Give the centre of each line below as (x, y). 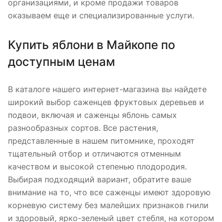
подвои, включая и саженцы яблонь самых (92, 115)
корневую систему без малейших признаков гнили (108, 205)
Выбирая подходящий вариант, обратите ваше (100, 179)
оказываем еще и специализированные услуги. (102, 15)
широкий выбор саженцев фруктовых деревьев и (106, 102)
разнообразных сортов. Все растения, (83, 128)
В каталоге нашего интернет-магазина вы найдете (107, 89)
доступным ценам (61, 62)
